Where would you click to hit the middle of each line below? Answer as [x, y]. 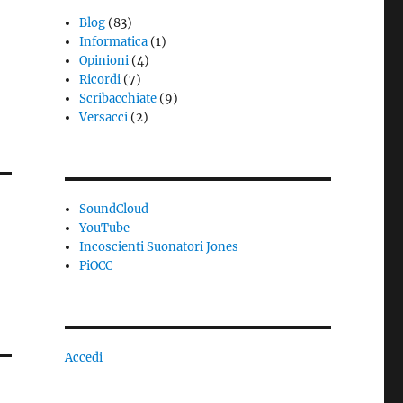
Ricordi [100, 80]
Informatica [114, 42]
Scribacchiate [118, 99]
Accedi [83, 358]
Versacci [104, 117]
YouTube [105, 228]
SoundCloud [114, 209]
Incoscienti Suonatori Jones [159, 247]
